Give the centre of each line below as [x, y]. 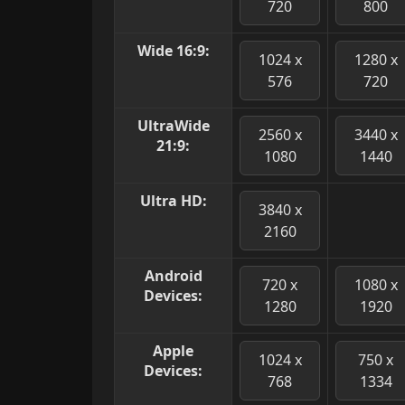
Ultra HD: [173, 201]
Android [173, 276]
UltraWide [173, 126]
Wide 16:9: [173, 51]
